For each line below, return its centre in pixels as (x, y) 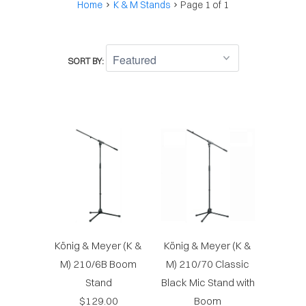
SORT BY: (86, 61)
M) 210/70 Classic (208, 264)
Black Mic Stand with (208, 283)
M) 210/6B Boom (98, 264)
